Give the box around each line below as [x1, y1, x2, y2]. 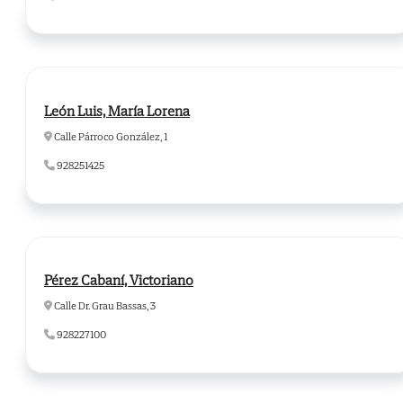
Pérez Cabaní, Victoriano [44, 270, 193, 289]
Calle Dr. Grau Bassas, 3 [52, 298, 156, 312]
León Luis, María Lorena [44, 101, 190, 120]
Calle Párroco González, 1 [52, 129, 167, 143]
